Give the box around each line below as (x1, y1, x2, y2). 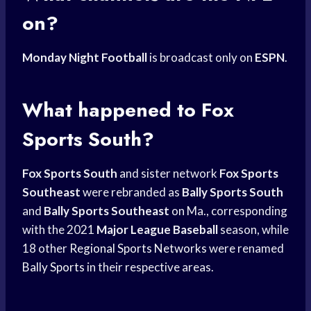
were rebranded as (81, 185, 182, 200)
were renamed (207, 241, 284, 256)
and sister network (117, 166, 219, 181)
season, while (218, 222, 289, 237)
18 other (22, 241, 69, 256)
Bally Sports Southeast (44, 203, 169, 219)
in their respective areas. (85, 260, 214, 275)
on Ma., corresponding (169, 203, 287, 219)
